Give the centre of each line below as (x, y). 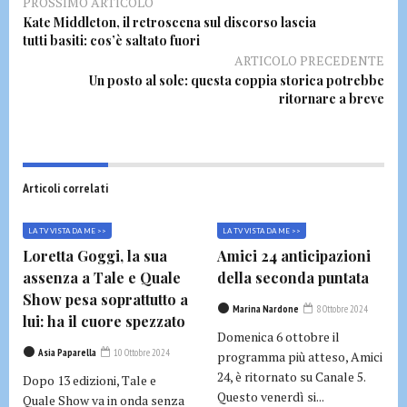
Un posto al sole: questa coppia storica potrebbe (237, 80)
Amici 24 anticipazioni (294, 255)
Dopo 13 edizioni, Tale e (89, 380)
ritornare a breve (332, 98)
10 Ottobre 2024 (141, 352)
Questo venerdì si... (271, 396)
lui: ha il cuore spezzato (104, 321)
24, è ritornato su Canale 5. (291, 376)
